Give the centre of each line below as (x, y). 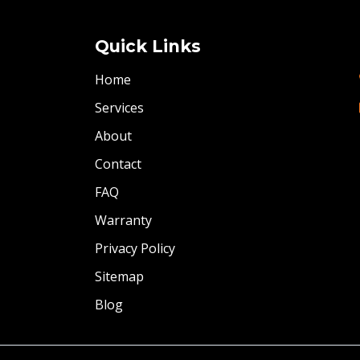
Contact (118, 164)
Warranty (123, 220)
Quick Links (148, 46)
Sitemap (119, 276)
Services (119, 107)
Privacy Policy (135, 248)
